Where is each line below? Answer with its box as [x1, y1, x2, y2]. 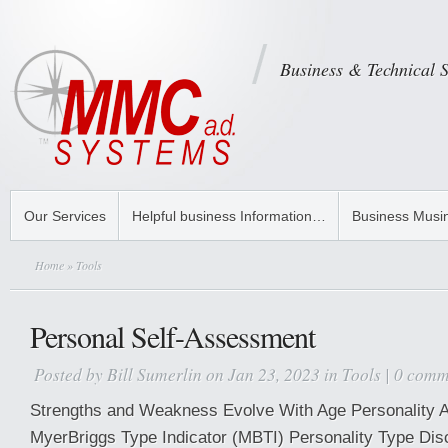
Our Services [24, 208, 106, 224]
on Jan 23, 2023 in [202, 362, 342, 386]
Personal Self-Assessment [30, 316, 315, 356]
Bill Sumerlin [107, 362, 202, 386]
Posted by [34, 362, 107, 386]
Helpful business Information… [132, 208, 326, 224]
